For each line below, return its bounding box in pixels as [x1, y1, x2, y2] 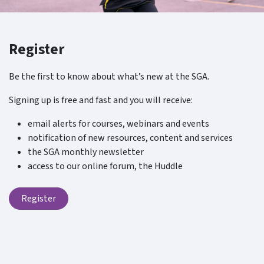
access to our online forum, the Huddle [28, 160, 183, 173]
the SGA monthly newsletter [28, 146, 144, 159]
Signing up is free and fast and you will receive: [9, 94, 193, 107]
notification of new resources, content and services [28, 131, 233, 145]
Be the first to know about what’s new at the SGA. [9, 70, 209, 84]
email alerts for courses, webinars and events [28, 117, 209, 131]
